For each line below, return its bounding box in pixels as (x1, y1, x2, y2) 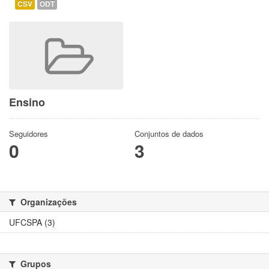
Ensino (9, 94, 45, 110)
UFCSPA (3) (9, 216, 55, 229)
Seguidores (9, 128, 48, 140)
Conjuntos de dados (134, 128, 204, 140)
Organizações (18, 196, 77, 208)
